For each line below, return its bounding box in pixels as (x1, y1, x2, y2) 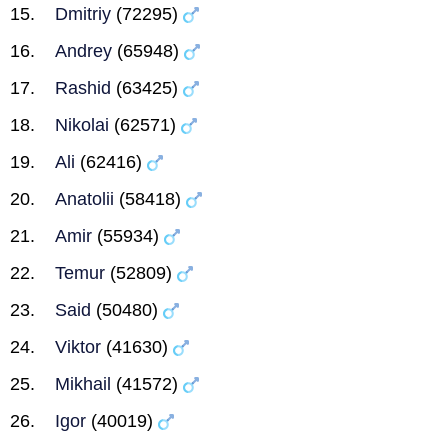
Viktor (55, 337, 101, 357)
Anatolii (55, 189, 114, 209)
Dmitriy (55, 4, 111, 24)
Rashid (55, 78, 111, 98)
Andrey (55, 41, 112, 61)
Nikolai (55, 115, 109, 135)
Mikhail (55, 374, 111, 394)
